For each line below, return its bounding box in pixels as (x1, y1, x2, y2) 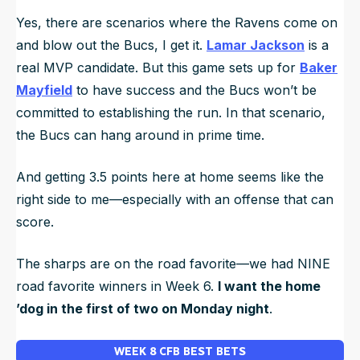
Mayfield (16, 81, 72, 98)
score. (16, 213, 58, 230)
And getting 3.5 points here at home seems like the (16, 168, 324, 185)
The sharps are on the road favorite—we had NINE (16, 255, 330, 272)
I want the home (218, 277, 321, 294)
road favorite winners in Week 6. (16, 277, 218, 294)
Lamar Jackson (207, 36, 305, 53)
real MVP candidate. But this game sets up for (16, 59, 300, 76)
